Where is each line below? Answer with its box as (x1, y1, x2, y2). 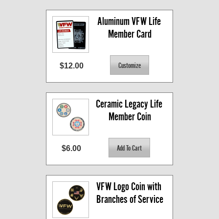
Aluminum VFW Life (97, 15, 161, 28)
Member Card (108, 28, 152, 41)
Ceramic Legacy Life (95, 98, 162, 110)
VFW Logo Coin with (96, 180, 161, 193)
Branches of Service (96, 193, 163, 206)
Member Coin (109, 110, 151, 123)
